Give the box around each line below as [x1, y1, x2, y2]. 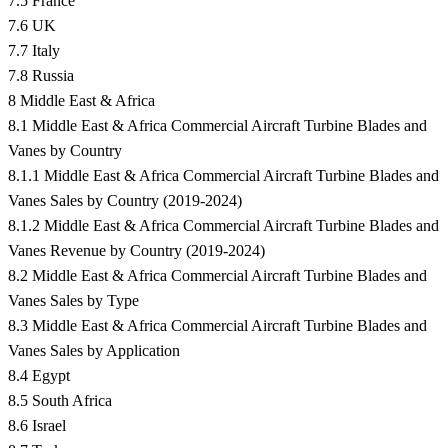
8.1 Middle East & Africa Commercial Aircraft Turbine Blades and [8, 117, 427, 135]
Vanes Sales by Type [8, 292, 139, 310]
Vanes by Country [8, 142, 122, 160]
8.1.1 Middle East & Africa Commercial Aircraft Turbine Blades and [8, 167, 439, 185]
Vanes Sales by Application [8, 342, 180, 360]
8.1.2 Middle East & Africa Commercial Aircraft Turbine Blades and [8, 217, 439, 235]
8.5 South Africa [8, 392, 112, 410]
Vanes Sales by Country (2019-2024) [8, 192, 242, 210]
